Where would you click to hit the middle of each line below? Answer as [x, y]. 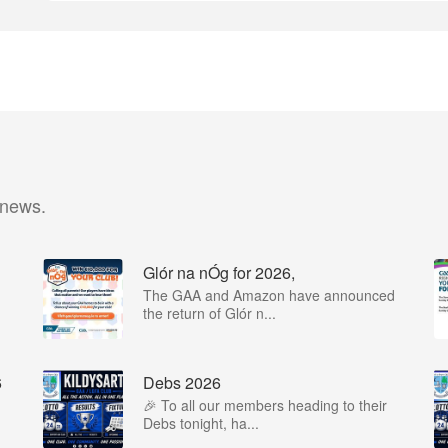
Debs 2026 [182, 382]
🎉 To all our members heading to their [265, 405]
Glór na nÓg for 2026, [219, 272]
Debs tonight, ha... [201, 423]
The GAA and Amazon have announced [269, 295]
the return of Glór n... [209, 313]
